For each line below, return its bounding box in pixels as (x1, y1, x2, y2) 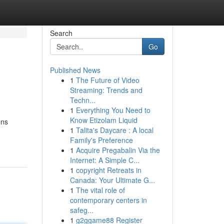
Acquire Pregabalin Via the (75, 145, 160, 155)
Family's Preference (69, 135, 133, 145)
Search (49, 28, 72, 38)
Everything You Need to (75, 105, 150, 115)
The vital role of (75, 185, 125, 195)
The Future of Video (75, 75, 139, 85)
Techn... (69, 95, 95, 105)
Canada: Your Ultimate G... (69, 175, 155, 185)
